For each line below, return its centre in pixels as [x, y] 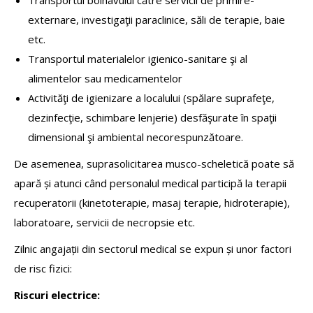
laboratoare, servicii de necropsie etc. [104, 222]
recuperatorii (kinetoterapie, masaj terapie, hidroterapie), [152, 202]
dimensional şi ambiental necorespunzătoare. [136, 137]
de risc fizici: [43, 268]
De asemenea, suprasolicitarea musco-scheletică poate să [154, 163]
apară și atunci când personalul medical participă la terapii [150, 183]
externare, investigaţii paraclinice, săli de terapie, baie [156, 19]
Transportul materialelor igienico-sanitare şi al [138, 58]
